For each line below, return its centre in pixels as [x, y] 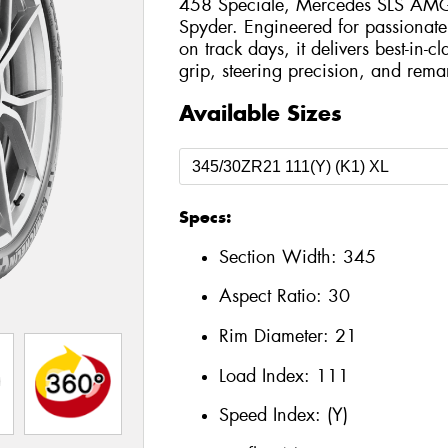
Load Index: [267, 375]
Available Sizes [260, 113]
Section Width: [280, 256]
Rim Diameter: [276, 335]
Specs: [204, 217]
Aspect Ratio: [273, 296]
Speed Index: [272, 415]
